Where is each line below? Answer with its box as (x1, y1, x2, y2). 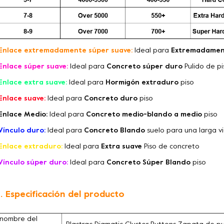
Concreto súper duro (106, 63, 184, 70)
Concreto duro (84, 95, 137, 102)
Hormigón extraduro (103, 79, 178, 86)
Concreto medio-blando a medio (86, 111, 204, 118)
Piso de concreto (142, 143, 199, 150)
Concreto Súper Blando (106, 159, 190, 166)
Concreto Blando (84, 127, 145, 134)
